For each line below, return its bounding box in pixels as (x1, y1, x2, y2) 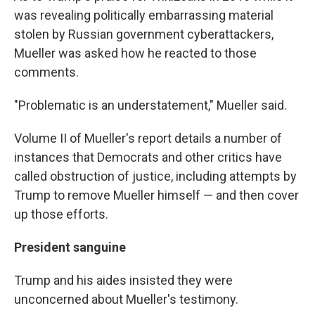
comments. (14, 65, 79, 80)
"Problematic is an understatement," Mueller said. (14, 98, 287, 113)
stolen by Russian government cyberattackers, (14, 27, 274, 42)
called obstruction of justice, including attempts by (14, 169, 297, 184)
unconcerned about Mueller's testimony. (14, 292, 238, 307)
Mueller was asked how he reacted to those (14, 46, 257, 61)
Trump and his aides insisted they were (14, 273, 233, 288)
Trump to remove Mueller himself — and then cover (14, 188, 299, 203)
